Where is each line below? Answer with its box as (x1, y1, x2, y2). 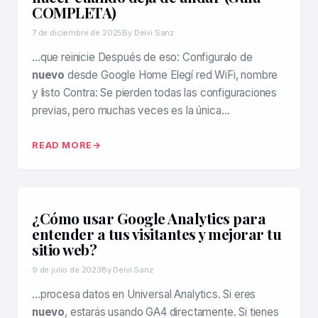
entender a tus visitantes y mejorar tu (32, 224, 281, 243)
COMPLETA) (32, 2, 116, 22)
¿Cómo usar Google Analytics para (32, 208, 265, 228)
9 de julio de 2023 (32, 265, 102, 275)
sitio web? (32, 239, 97, 259)
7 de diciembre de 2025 (32, 28, 123, 38)
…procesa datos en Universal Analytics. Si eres (32, 287, 256, 301)
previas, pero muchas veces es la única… (32, 104, 230, 117)
